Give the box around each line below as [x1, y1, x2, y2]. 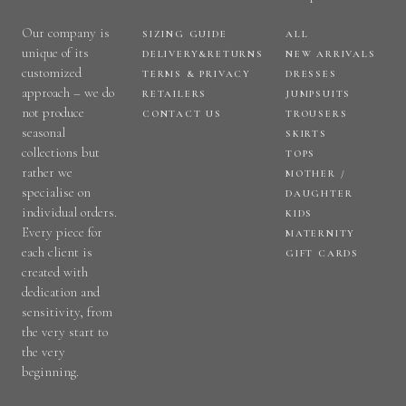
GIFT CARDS [285, 246, 359, 259]
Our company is [22, 24, 110, 41]
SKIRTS [285, 127, 327, 140]
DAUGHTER [285, 187, 353, 199]
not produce [22, 103, 84, 121]
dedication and [22, 283, 100, 300]
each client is [22, 243, 92, 260]
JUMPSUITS [285, 87, 352, 100]
